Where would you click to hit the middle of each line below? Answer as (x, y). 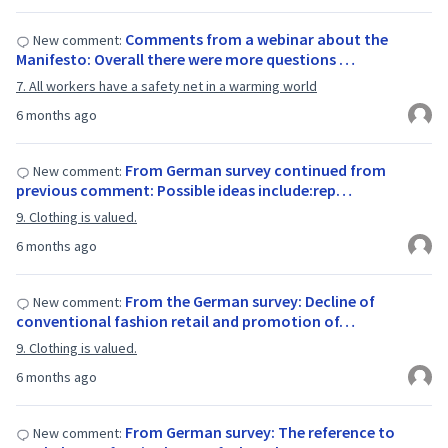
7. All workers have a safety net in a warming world (166, 86)
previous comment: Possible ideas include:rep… (184, 190)
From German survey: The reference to (260, 432)
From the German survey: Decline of (250, 301)
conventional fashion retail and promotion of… (185, 321)
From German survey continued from (255, 170)
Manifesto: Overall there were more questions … (185, 59)
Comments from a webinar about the (256, 39)
